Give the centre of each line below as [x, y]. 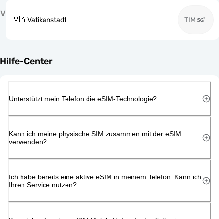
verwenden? [28, 142]
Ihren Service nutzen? [43, 185]
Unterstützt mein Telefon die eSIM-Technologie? [83, 99]
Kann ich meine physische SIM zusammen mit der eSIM [95, 134]
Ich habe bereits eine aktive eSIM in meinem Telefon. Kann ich [105, 177]
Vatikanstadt [47, 20]
